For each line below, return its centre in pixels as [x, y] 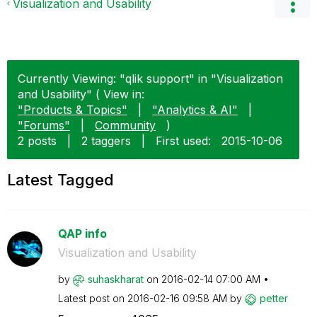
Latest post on [92, 298]
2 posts [37, 141]
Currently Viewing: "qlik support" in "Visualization [150, 79]
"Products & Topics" [73, 110]
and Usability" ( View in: [81, 94]
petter [273, 298]
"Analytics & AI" [195, 110]
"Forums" [44, 125]
